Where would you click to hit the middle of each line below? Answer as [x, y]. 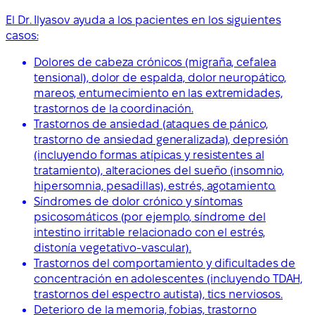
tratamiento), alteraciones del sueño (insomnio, [159, 170]
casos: [22, 35]
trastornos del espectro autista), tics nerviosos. [159, 294]
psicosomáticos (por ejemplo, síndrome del [150, 217]
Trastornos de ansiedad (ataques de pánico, [151, 124]
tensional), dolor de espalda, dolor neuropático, [160, 77]
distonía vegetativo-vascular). [112, 247]
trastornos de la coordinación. [114, 108]
